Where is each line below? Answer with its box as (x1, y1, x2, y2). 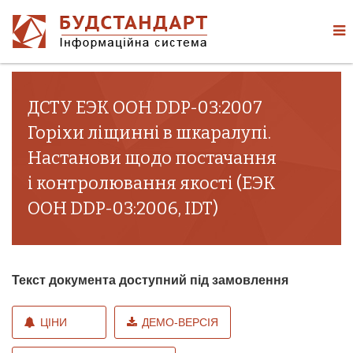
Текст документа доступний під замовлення (12, 273, 288, 287)
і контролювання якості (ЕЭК (28, 173, 276, 194)
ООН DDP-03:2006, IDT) (28, 198, 218, 219)
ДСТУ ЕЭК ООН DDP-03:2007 (28, 97, 262, 118)
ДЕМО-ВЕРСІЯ (142, 316, 218, 329)
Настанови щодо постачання (28, 147, 277, 169)
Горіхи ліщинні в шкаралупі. (28, 122, 271, 143)
